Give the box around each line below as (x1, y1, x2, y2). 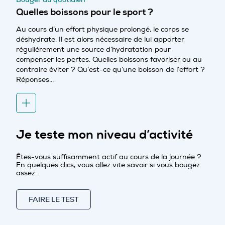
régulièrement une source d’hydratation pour (16, 45, 171, 54)
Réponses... (16, 75, 54, 84)
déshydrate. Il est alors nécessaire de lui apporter (16, 35, 184, 44)
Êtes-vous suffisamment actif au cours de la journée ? (16, 152, 201, 161)
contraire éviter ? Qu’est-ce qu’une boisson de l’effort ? (16, 65, 205, 74)
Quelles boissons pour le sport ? (16, 6, 153, 18)
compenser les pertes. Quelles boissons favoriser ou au (16, 55, 202, 64)
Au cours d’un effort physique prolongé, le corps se (16, 25, 189, 34)
